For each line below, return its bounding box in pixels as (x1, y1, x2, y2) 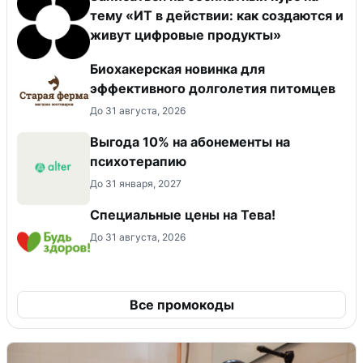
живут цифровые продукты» (90, 26, 281, 43)
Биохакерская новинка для (90, 60, 265, 77)
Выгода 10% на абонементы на (90, 133, 290, 150)
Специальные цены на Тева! (90, 206, 275, 223)
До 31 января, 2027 (90, 177, 181, 190)
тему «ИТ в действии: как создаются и (90, 6, 344, 23)
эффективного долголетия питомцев (90, 79, 335, 96)
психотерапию (90, 152, 186, 169)
